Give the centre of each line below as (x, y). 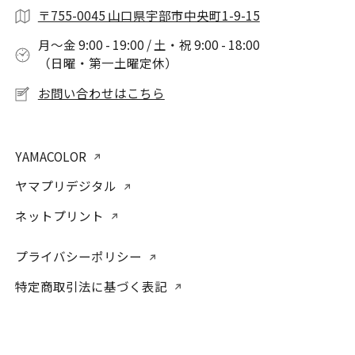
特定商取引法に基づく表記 (92, 286)
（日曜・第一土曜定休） (107, 63)
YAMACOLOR (51, 157)
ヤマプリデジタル (66, 186)
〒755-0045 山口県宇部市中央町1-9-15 (149, 15)
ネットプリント (60, 215)
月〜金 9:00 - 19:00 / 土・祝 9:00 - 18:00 (149, 45)
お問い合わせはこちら (101, 92)
